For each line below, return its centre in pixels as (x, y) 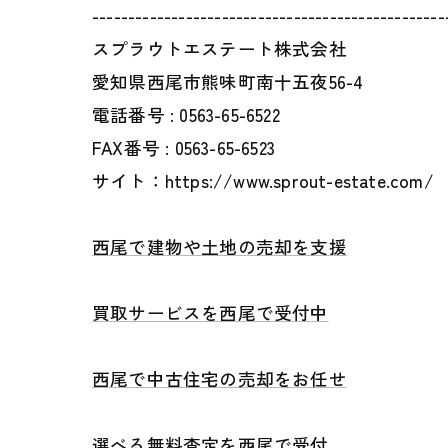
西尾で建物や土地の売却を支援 (219, 247)
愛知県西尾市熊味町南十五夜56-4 (228, 82)
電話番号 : (136, 115)
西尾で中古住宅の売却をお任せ (219, 379)
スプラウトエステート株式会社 (219, 49)
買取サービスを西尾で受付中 (210, 313)
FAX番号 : (133, 148)
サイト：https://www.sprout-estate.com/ (263, 181)
